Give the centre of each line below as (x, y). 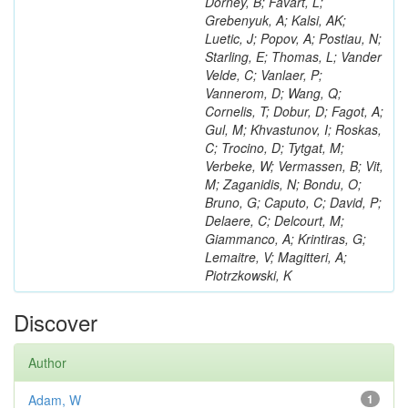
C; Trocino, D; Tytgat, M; (275, 148)
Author (47, 362)
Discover (56, 322)
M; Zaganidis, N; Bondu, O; (283, 184)
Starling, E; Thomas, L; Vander (293, 56)
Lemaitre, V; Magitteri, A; (276, 257)
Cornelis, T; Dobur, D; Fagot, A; (294, 111)
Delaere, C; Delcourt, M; (275, 220)
